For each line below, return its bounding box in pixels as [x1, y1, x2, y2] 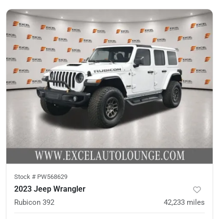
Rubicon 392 [14, 198, 54, 207]
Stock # [14, 173, 37, 180]
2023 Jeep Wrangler [14, 184, 86, 194]
